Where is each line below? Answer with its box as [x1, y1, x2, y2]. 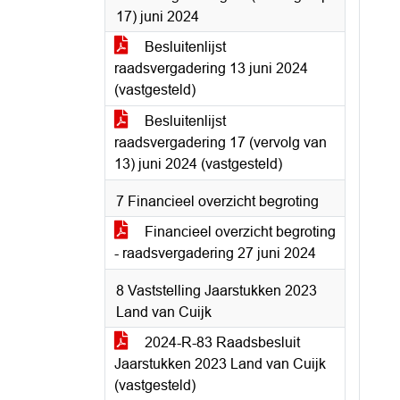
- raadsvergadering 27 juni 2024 [114, 246, 316, 261]
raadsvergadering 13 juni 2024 [114, 61, 308, 76]
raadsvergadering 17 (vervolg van [114, 135, 327, 150]
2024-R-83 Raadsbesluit [141, 335, 300, 350]
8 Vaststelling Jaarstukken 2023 [116, 283, 317, 298]
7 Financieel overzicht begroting [116, 194, 319, 209]
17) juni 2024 [116, 9, 199, 24]
